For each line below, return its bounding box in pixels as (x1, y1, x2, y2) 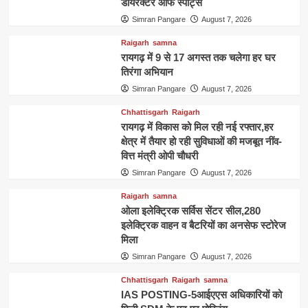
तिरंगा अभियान (120, 65, 173, 78)
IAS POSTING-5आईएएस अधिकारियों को (120, 288, 282, 300)
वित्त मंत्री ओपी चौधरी (120, 149, 198, 162)
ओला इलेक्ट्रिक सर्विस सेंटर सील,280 (120, 204, 261, 217)
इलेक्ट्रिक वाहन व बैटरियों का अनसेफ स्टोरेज (120, 219, 286, 231)
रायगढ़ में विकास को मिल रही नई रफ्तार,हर (120, 120, 274, 133)
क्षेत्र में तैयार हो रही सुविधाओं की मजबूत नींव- (120, 135, 282, 147)
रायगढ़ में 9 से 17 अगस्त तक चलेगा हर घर (120, 51, 276, 63)
